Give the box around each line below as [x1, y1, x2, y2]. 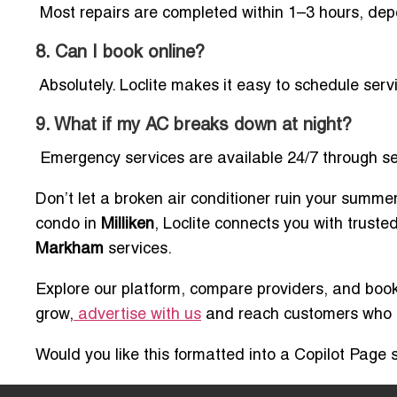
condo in [35, 216, 101, 232]
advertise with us [78, 307, 201, 323]
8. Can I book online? [35, 44, 205, 61]
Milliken [101, 216, 154, 232]
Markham [35, 241, 104, 257]
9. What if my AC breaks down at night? [35, 117, 352, 134]
